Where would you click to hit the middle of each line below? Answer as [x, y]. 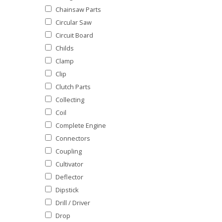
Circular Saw [74, 22]
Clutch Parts [73, 86]
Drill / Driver [73, 202]
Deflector [69, 177]
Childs [65, 48]
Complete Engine [81, 125]
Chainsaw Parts [78, 9]
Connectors [73, 138]
